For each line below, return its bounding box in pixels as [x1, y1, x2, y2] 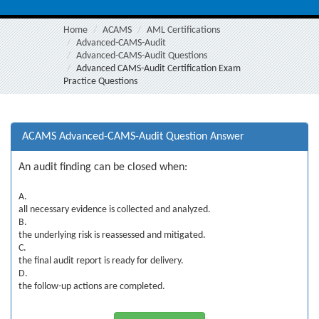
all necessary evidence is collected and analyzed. [19, 204, 211, 215]
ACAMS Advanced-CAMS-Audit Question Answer [22, 131, 244, 142]
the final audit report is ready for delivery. [19, 256, 184, 266]
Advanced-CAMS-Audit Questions [76, 51, 207, 61]
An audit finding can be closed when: [19, 162, 187, 173]
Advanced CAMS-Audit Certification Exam [76, 63, 241, 74]
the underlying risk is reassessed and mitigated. [19, 230, 206, 241]
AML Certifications [147, 25, 220, 36]
